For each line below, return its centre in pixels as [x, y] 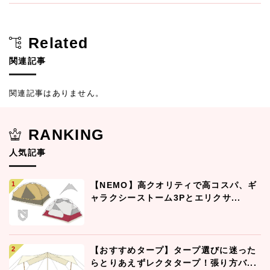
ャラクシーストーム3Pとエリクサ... [166, 197]
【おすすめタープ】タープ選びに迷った [174, 250]
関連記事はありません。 [57, 93]
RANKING [66, 134]
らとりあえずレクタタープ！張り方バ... [174, 263]
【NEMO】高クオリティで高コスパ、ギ [174, 185]
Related [58, 42]
